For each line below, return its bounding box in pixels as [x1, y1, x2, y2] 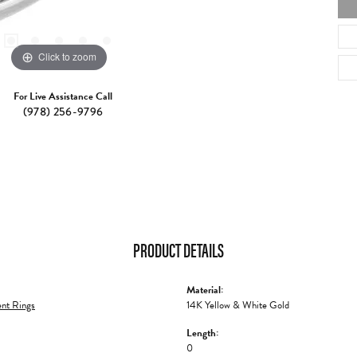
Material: [186, 281, 223, 298]
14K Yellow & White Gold [186, 296, 289, 313]
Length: [186, 324, 218, 341]
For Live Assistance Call [14, 88, 112, 104]
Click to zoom [38, 49, 96, 64]
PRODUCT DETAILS [133, 235, 224, 263]
